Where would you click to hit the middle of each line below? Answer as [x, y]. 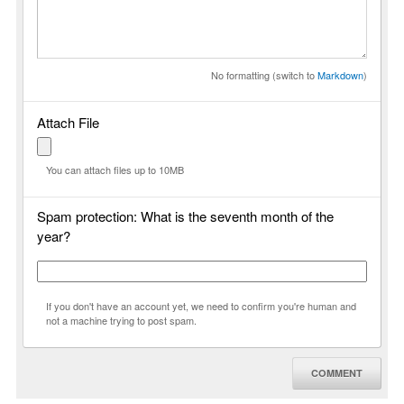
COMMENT [337, 373]
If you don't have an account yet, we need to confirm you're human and [201, 305]
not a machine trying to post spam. [121, 320]
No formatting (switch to [264, 74]
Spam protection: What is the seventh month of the [185, 216]
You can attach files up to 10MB [115, 169]
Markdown [340, 74]
